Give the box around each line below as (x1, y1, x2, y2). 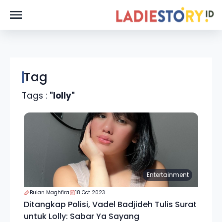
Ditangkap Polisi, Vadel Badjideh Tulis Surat (24, 199, 197, 210)
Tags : (22, 90, 50, 102)
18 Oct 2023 (75, 189, 105, 196)
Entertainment (146, 170, 189, 179)
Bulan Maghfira (30, 189, 69, 196)
